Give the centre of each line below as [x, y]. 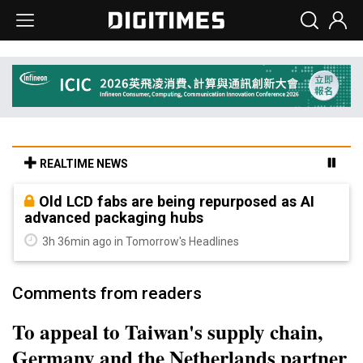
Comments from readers [107, 293]
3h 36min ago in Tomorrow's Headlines [139, 241]
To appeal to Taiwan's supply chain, [167, 331]
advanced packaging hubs [114, 217]
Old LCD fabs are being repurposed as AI [177, 201]
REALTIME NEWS [83, 163]
